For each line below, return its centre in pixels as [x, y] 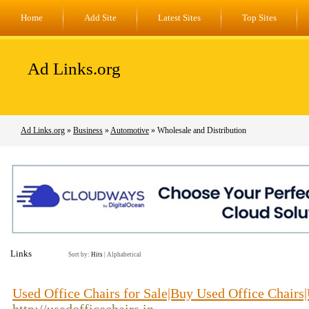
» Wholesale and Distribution [198, 130]
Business [88, 130]
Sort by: [80, 255]
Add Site [100, 18]
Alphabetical [124, 255]
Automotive [130, 130]
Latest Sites [179, 18]
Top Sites [259, 18]
